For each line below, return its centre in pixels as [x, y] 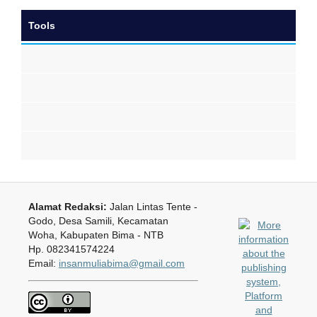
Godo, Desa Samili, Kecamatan [98, 220]
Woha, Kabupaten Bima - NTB [96, 235]
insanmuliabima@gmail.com [121, 263]
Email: [43, 263]
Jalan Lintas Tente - [152, 206]
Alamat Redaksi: [67, 206]
